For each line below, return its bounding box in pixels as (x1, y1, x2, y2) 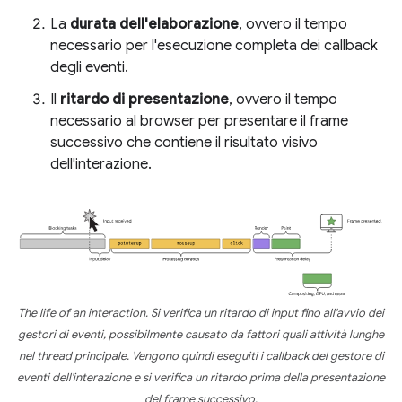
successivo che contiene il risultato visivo (50, 134, 318, 152)
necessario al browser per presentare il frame (50, 112, 348, 130)
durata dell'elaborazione (70, 15, 239, 33)
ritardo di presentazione (60, 91, 229, 109)
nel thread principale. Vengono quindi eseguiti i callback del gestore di (18, 349, 384, 364)
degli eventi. (50, 58, 128, 76)
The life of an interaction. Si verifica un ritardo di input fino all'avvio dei (18, 306, 384, 321)
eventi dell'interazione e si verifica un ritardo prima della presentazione (17, 371, 385, 386)
